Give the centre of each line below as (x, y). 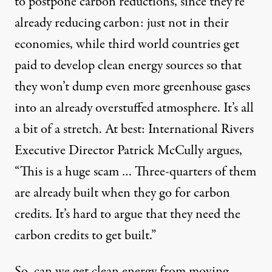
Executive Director (66, 150)
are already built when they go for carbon (122, 193)
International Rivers (201, 129)
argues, (223, 150)
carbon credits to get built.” (85, 235)
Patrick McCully (160, 150)
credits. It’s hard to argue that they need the (127, 214)
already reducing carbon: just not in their (122, 23)
